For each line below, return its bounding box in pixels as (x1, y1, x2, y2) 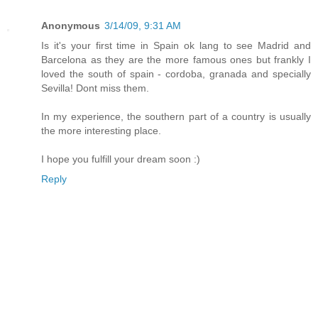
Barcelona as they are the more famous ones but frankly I (41, 54, 311, 66)
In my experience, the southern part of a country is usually (41, 111, 311, 123)
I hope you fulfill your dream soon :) (41, 153, 200, 165)
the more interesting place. (41, 125, 161, 137)
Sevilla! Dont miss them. (41, 82, 149, 94)
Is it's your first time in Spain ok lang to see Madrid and (41, 40, 311, 52)
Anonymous (41, 20, 100, 32)
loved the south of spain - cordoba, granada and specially (41, 68, 311, 80)
